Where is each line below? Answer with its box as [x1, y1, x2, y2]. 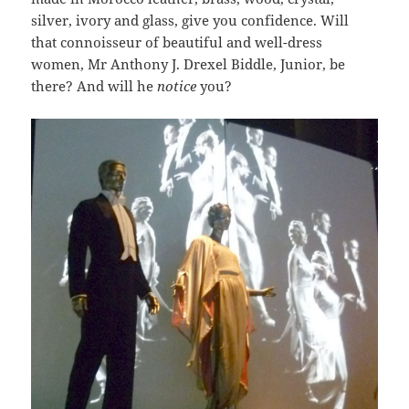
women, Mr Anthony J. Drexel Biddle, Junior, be [31, 55, 346, 74]
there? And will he [31, 77, 158, 96]
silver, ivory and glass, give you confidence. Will [31, 11, 350, 30]
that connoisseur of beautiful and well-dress [31, 33, 323, 52]
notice [157, 77, 197, 96]
